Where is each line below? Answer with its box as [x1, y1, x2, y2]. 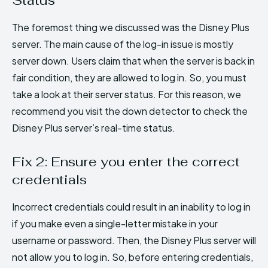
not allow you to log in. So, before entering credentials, [12, 250, 253, 263]
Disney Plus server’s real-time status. [12, 121, 175, 134]
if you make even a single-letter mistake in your [12, 217, 218, 230]
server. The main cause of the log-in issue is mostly [12, 37, 233, 50]
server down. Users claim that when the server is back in [12, 54, 255, 67]
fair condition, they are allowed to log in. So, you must [12, 71, 246, 84]
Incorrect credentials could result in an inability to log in [12, 200, 251, 213]
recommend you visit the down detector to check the [12, 104, 248, 117]
